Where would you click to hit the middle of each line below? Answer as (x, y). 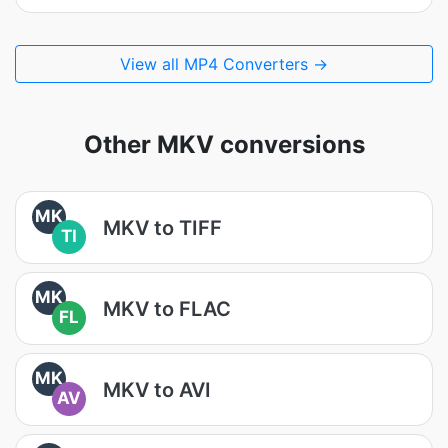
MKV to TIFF (162, 227)
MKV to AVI (157, 389)
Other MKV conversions (224, 144)
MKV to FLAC (167, 308)
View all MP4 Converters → (224, 64)
